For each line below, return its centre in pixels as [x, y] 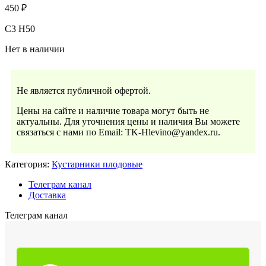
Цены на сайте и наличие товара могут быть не [113, 111]
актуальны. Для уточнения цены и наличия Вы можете [128, 122]
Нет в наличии [35, 49]
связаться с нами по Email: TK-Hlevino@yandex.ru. [118, 132]
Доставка [47, 195]
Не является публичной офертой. [84, 91]
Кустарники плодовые [97, 164]
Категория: [27, 164]
